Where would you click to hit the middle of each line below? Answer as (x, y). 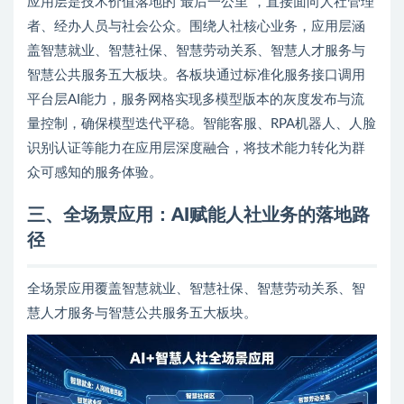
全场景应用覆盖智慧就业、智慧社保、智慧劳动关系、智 (196, 289)
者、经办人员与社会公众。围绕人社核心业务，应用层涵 (196, 26)
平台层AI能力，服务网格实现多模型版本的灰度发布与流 (196, 99)
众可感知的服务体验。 (95, 172)
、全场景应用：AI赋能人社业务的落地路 (207, 215)
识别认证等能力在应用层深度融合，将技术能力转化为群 (196, 148)
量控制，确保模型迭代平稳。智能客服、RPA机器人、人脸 (202, 124)
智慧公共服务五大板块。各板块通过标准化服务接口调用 (196, 75)
